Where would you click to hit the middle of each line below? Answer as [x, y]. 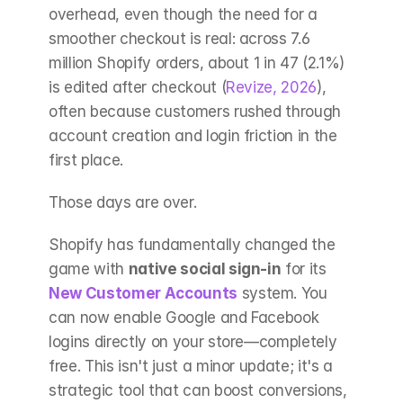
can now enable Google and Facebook [184, 318]
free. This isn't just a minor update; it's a [191, 366]
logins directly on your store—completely [193, 342]
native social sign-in [205, 269]
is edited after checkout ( [138, 87]
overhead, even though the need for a [183, 14]
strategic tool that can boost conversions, [198, 390]
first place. [86, 160]
